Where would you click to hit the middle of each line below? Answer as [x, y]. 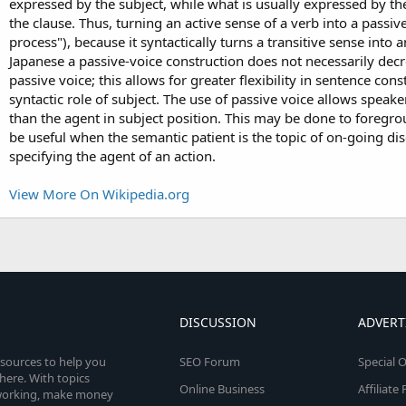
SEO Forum [209, 362]
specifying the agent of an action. [112, 156]
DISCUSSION [217, 322]
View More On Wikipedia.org [99, 194]
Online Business [222, 389]
